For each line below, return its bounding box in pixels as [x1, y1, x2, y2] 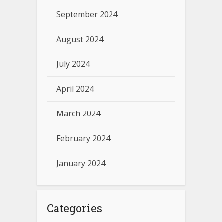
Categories [47, 200, 102, 215]
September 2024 [56, 8, 117, 20]
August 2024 [56, 33, 103, 45]
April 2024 [56, 83, 94, 94]
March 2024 [56, 108, 100, 119]
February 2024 [56, 132, 110, 144]
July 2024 [56, 58, 90, 69]
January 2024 [56, 157, 105, 168]
